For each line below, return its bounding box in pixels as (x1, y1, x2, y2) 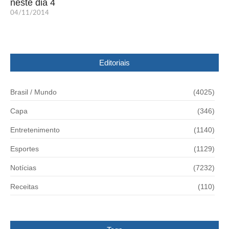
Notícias (10, 163, 36, 172)
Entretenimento (10, 125, 60, 134)
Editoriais (99, 58, 130, 67)
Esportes (10, 144, 39, 153)
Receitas (10, 182, 38, 191)
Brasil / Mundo (10, 87, 57, 96)
